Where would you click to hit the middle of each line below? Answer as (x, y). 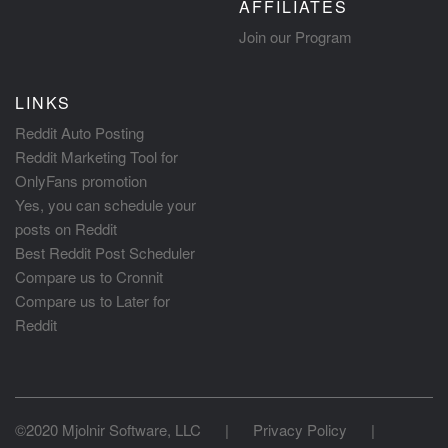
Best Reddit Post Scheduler (105, 252)
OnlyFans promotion (81, 180)
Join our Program (295, 36)
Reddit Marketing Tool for (96, 156)
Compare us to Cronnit (89, 276)
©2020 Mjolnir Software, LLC (108, 429)
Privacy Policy (300, 429)
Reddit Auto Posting (79, 132)
